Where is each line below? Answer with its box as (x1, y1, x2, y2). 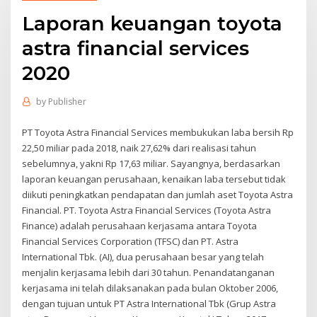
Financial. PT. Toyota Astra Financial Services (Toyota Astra (22, 203, 272, 217)
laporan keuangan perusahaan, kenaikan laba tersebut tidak (22, 172, 287, 185)
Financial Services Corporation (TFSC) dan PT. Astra (22, 234, 239, 248)
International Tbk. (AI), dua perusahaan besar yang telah (22, 250, 265, 263)
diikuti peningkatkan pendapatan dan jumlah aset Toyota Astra (22, 188, 294, 201)
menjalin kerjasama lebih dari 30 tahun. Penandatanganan (22, 265, 275, 279)
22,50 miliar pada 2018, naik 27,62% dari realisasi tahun (22, 141, 257, 154)
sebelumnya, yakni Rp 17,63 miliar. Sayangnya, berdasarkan (22, 156, 281, 170)
